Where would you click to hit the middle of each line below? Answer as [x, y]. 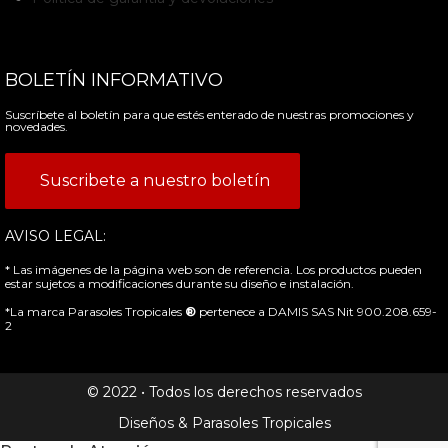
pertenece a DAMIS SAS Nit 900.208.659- [318, 311]
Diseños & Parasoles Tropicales [224, 422]
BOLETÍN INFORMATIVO [114, 79]
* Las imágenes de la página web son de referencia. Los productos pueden [213, 269]
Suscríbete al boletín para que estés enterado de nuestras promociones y [209, 114]
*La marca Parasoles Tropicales [95, 311]
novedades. [36, 126]
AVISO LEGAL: [55, 235]
